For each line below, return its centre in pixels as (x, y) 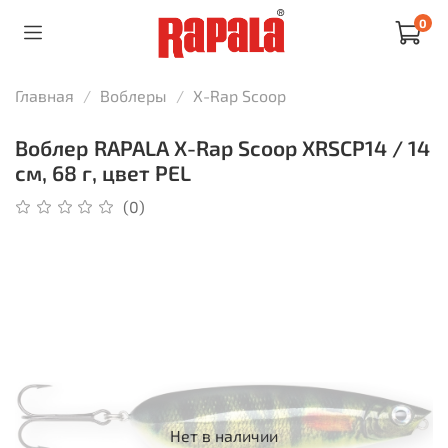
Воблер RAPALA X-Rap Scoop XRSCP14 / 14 (222, 147)
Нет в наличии (224, 435)
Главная (44, 95)
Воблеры (133, 95)
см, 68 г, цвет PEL (103, 172)
